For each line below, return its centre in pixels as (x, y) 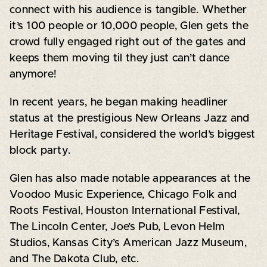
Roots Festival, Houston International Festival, (125, 211)
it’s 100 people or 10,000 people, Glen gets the (129, 26)
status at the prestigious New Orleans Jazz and (129, 118)
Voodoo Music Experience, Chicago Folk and (123, 195)
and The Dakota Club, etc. (74, 259)
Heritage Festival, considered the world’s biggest (132, 134)
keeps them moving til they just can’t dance (119, 58)
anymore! (33, 74)
